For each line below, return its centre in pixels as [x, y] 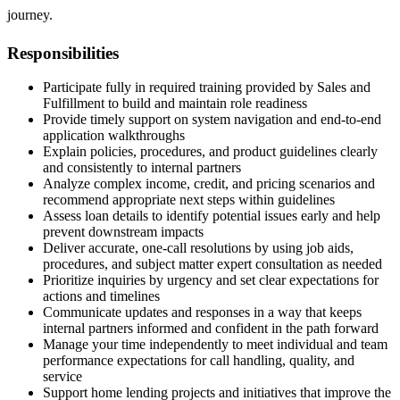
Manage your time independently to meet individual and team [215, 345]
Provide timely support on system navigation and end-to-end [212, 120]
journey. [30, 14]
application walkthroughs [114, 136]
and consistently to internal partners [142, 168]
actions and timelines [101, 296]
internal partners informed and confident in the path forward [211, 329]
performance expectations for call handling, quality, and [199, 361]
